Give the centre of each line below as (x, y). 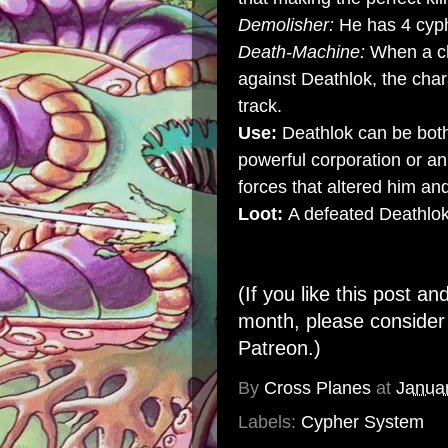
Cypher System (362, 422)
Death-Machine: (304, 52)
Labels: (269, 422)
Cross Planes (317, 388)
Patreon (273, 348)
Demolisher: (288, 25)
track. (260, 106)
